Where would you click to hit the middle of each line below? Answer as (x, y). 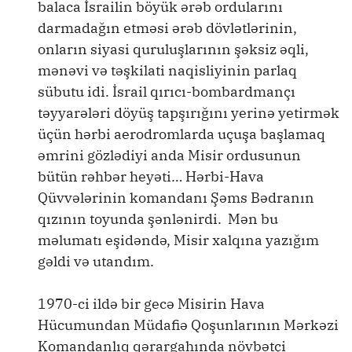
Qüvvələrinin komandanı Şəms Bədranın (176, 198)
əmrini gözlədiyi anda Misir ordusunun (169, 155)
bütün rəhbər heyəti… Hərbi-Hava (151, 176)
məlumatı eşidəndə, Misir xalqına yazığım (178, 240)
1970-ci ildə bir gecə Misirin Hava (151, 304)
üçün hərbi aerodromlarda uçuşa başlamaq (181, 134)
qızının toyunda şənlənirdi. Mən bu (158, 219)
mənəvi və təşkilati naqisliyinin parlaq (167, 70)
